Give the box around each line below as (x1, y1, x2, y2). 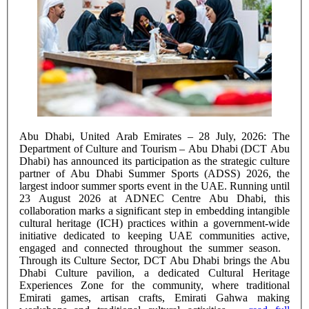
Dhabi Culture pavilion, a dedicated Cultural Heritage (19, 266, 290, 279)
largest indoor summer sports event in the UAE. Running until (19, 179, 290, 192)
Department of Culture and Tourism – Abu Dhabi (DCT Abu (19, 142, 290, 154)
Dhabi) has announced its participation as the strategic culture (19, 154, 290, 167)
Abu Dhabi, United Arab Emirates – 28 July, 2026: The (19, 130, 290, 142)
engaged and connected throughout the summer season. (19, 241, 287, 254)
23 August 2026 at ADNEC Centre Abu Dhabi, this (19, 192, 290, 204)
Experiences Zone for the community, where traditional (19, 279, 290, 291)
